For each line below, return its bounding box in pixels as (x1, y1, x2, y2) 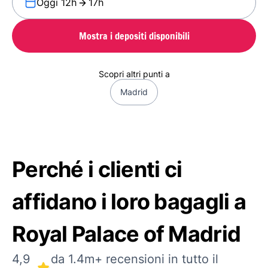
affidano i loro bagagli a (12, 188, 246, 215)
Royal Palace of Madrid (12, 221, 241, 247)
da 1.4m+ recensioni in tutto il (51, 252, 219, 266)
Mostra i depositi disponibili (78, 29, 190, 42)
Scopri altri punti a (98, 69, 170, 79)
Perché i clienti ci (12, 156, 182, 182)
